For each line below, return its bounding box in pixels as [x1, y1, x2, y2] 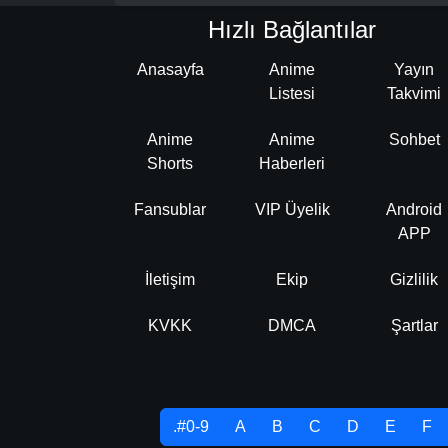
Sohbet [388, 130, 440, 148]
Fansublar [134, 200, 206, 218]
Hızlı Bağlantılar [208, 15, 376, 43]
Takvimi [387, 84, 441, 102]
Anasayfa [136, 60, 204, 78]
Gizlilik [390, 270, 438, 288]
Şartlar [390, 316, 438, 334]
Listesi [269, 84, 315, 102]
